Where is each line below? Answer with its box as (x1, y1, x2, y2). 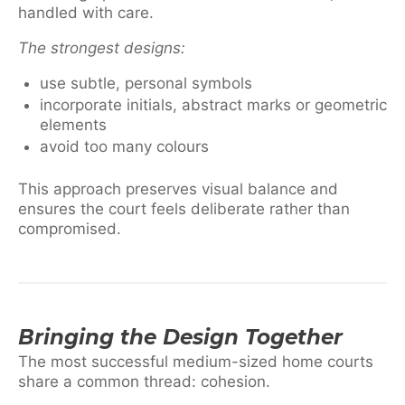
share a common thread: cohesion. (18, 372, 270, 391)
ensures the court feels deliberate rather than (18, 200, 350, 219)
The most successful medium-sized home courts (18, 353, 373, 372)
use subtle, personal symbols (40, 73, 252, 92)
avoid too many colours (40, 137, 209, 155)
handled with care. (18, 3, 154, 22)
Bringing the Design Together (18, 325, 343, 351)
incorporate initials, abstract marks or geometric (40, 95, 387, 114)
